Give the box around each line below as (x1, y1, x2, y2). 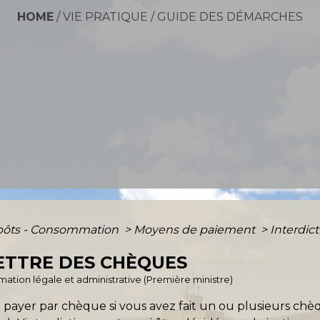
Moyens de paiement (134, 222, 259, 236)
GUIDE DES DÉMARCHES (157, 10, 303, 24)
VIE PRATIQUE (63, 10, 148, 24)
